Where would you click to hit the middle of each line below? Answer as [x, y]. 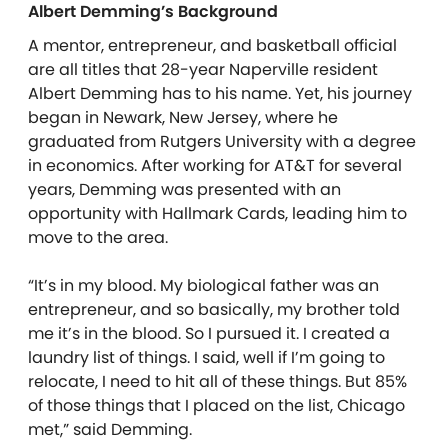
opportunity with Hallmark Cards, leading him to [217, 213]
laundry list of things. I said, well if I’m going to [206, 357]
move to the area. [98, 237]
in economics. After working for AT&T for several [215, 165]
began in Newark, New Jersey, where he [183, 117]
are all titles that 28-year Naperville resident [203, 69]
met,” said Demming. [110, 429]
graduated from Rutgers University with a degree [222, 141]
